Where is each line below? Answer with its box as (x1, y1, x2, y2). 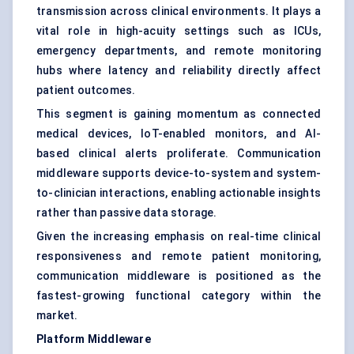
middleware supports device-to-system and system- (36, 167, 321, 180)
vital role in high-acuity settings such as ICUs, (36, 24, 321, 38)
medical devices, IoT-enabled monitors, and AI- (36, 127, 321, 141)
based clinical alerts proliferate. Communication (36, 147, 321, 160)
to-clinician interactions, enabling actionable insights (36, 186, 321, 200)
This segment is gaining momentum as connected (36, 107, 321, 121)
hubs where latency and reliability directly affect (36, 64, 321, 77)
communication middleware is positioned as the (36, 269, 321, 283)
